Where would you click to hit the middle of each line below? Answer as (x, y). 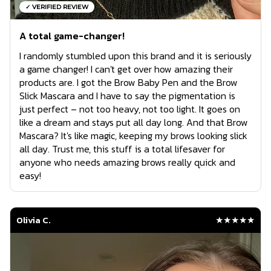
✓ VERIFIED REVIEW (57, 7)
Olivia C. (34, 220)
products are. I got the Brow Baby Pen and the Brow (129, 83)
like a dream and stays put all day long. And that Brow (134, 122)
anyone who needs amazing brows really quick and (127, 162)
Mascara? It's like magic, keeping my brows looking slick (133, 136)
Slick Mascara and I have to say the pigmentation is (127, 96)
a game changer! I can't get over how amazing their (126, 69)
